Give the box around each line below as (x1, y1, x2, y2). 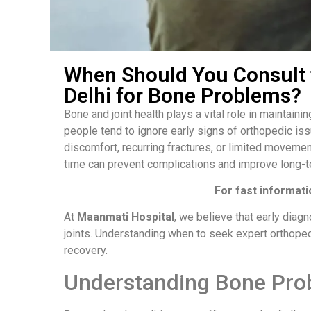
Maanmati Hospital (77, 210, 174, 224)
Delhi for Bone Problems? (64, 83, 301, 108)
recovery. (64, 244, 108, 258)
